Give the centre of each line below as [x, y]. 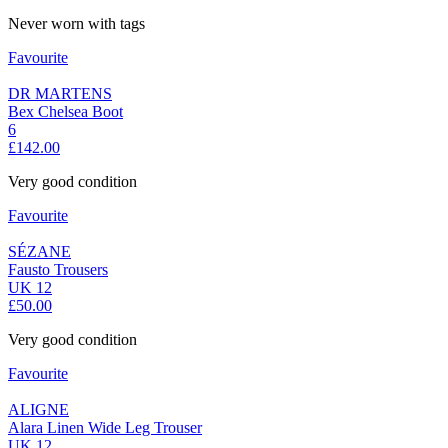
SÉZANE [39, 252]
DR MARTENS [60, 94]
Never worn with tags [76, 24]
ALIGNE [38, 410]
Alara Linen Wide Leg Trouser [105, 428]
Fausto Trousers [58, 270]
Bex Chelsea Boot [65, 112]
